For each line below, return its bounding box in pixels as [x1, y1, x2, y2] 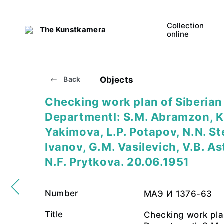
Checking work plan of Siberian [45, 95, 223, 108]
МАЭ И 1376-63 [144, 189, 212, 199]
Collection [166, 21, 204, 30]
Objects [99, 74, 134, 85]
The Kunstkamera [39, 25, 106, 34]
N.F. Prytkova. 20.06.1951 [45, 155, 190, 168]
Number [45, 188, 79, 198]
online [166, 29, 189, 39]
